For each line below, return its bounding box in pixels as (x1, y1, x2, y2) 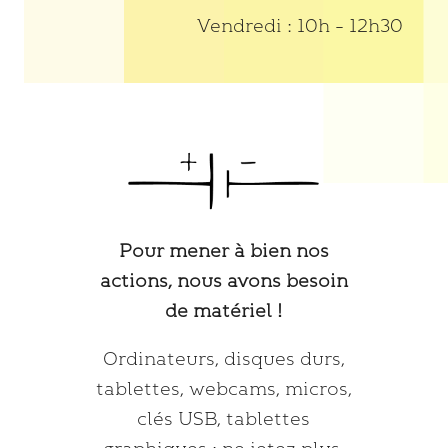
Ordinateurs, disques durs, (102, 347, 345, 370)
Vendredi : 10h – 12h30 (197, 15, 404, 37)
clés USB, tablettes (137, 407, 311, 430)
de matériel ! (165, 299, 283, 322)
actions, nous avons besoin (99, 269, 348, 292)
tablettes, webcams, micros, (95, 377, 352, 400)
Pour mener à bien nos (118, 239, 329, 262)
